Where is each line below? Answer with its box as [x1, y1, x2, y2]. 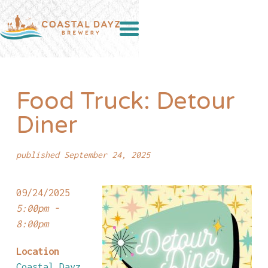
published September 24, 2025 [16, 150, 150, 160]
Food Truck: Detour [16, 87, 235, 115]
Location [16, 245, 59, 257]
